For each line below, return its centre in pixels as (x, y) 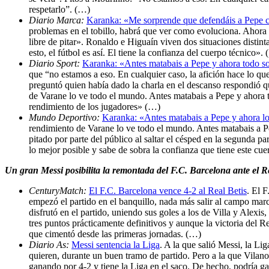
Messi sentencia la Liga (116, 244)
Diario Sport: (56, 63)
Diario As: (50, 244)
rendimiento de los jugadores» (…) (95, 106)
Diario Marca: (58, 20)
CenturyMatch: (59, 190)
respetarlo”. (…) (59, 9)
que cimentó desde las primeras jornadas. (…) (115, 234)
